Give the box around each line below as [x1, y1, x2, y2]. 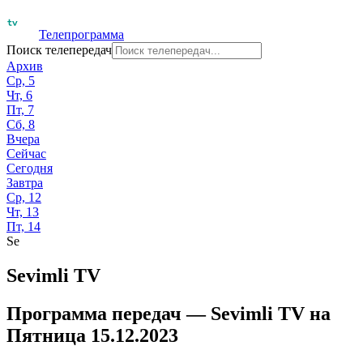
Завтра [6, 176, 43, 190]
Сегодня [6, 161, 53, 175]
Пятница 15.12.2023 [6, 324, 178, 346]
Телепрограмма [39, 28, 124, 41]
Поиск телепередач [6, 43, 112, 57]
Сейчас [6, 147, 46, 160]
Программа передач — [6, 302, 211, 324]
